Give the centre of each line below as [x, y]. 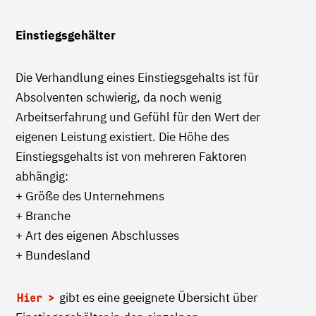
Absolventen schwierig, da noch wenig [119, 97]
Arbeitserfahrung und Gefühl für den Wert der [138, 117]
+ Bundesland [53, 255]
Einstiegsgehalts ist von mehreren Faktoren [131, 156]
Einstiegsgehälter [66, 35]
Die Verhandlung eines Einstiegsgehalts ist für [137, 77]
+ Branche [43, 215]
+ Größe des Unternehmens [90, 196]
